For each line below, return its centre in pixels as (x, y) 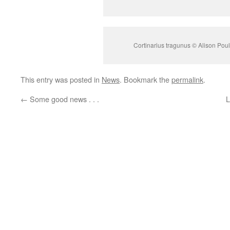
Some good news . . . (63, 99)
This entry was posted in (61, 79)
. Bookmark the (146, 79)
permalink (187, 79)
